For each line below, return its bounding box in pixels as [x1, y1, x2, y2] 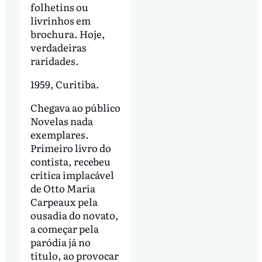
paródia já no [30, 234, 91, 249]
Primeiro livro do [30, 140, 111, 155]
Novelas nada [30, 113, 93, 128]
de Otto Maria [30, 180, 95, 195]
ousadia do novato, [30, 207, 119, 222]
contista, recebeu [30, 153, 111, 168]
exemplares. [30, 126, 89, 142]
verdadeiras [30, 40, 87, 55]
